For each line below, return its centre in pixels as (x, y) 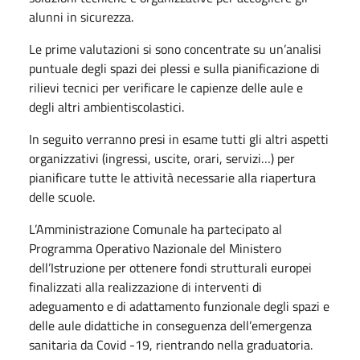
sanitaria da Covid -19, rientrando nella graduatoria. (171, 344)
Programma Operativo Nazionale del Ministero (155, 248)
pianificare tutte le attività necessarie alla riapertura (172, 177)
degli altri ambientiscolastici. (106, 106)
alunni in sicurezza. (81, 16)
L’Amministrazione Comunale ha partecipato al (155, 229)
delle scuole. (62, 196)
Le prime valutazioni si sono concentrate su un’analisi (175, 49)
